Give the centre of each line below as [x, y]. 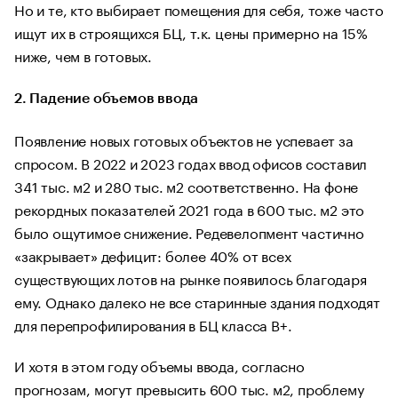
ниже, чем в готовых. [84, 55]
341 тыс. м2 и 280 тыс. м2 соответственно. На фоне [187, 185]
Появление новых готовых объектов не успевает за [184, 139]
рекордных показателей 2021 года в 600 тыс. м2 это [190, 208]
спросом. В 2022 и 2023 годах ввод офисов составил [191, 162]
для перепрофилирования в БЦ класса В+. [153, 324]
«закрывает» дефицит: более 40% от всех [153, 255]
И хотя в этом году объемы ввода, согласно [159, 365]
